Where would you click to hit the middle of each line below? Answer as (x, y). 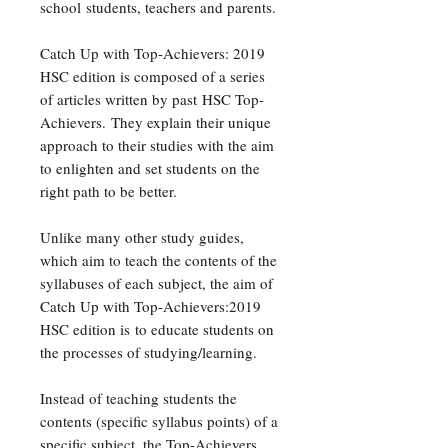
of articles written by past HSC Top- (152, 99)
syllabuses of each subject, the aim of (156, 283)
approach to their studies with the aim (157, 145)
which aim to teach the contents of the (158, 260)
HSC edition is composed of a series (152, 76)
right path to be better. (108, 191)
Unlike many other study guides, (142, 237)
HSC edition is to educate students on (157, 329)
